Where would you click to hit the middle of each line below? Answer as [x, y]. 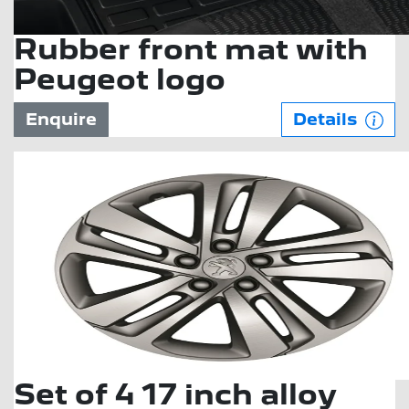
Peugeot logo [120, 79]
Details [327, 119]
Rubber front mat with [191, 49]
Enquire [61, 119]
